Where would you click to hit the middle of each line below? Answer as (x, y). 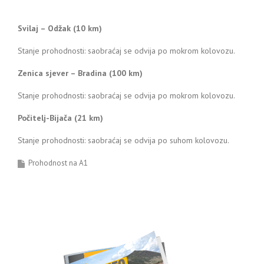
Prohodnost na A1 (58, 163)
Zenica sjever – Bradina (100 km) (80, 73)
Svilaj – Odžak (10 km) (60, 28)
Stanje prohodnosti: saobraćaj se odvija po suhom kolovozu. (123, 140)
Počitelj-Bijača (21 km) (60, 118)
